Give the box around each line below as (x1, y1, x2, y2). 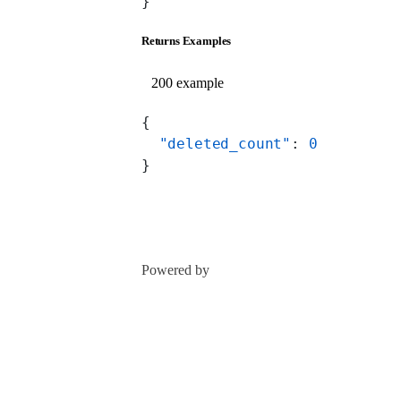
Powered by (141, 262, 209, 278)
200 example (150, 75, 224, 91)
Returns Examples (141, 34, 232, 48)
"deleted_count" (141, 135, 292, 153)
